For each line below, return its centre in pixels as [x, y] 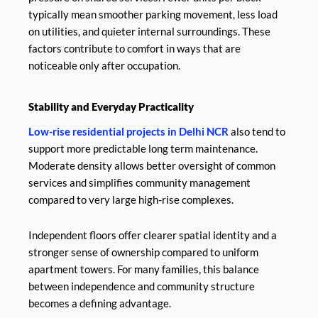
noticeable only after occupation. [104, 65]
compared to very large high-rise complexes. [131, 200]
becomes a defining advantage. [100, 303]
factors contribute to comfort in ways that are [135, 48]
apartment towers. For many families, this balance [144, 269]
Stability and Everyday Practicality [111, 107]
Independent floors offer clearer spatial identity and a [153, 235]
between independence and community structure [142, 286]
